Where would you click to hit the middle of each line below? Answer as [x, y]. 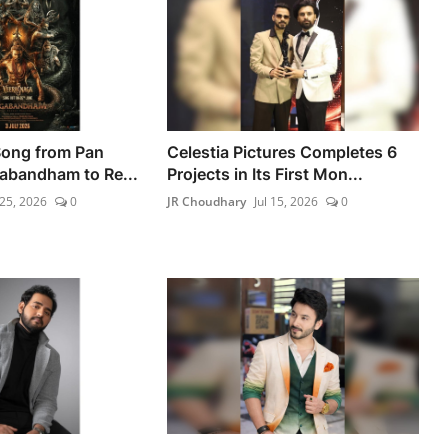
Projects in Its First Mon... [265, 174]
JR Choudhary [207, 202]
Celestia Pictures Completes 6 [282, 152]
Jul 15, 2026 [286, 202]
